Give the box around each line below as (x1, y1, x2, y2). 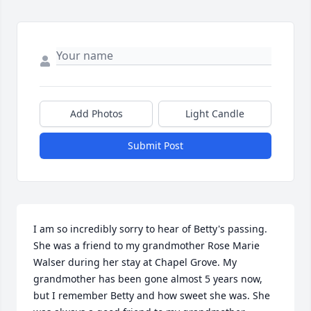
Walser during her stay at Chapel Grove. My (33, 255, 237, 269)
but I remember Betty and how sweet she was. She (33, 289, 270, 303)
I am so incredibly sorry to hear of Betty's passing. (33, 222, 267, 236)
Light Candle (185, 107, 244, 121)
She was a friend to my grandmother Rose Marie (33, 239, 260, 253)
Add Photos (69, 107, 123, 121)
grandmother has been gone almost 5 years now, (33, 272, 262, 286)
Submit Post (128, 139, 183, 153)
